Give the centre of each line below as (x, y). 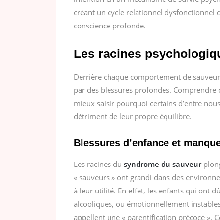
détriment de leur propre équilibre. (133, 117)
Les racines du (99, 164)
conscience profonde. (110, 26)
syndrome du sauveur (163, 164)
